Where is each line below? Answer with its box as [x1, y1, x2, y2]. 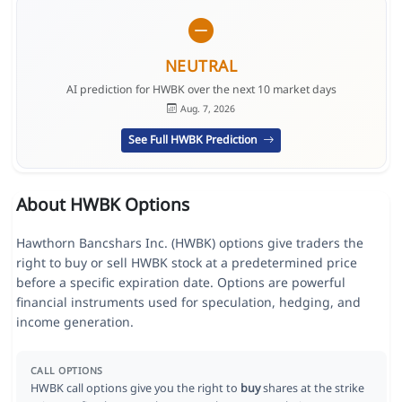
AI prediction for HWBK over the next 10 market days [66, 82, 336, 98]
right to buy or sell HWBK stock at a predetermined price [15, 254, 357, 272]
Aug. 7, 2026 [179, 101, 235, 115]
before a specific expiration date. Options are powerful [15, 274, 345, 292]
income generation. [15, 313, 134, 331]
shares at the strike [259, 380, 364, 397]
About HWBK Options [15, 192, 189, 217]
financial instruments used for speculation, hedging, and [15, 293, 361, 311]
